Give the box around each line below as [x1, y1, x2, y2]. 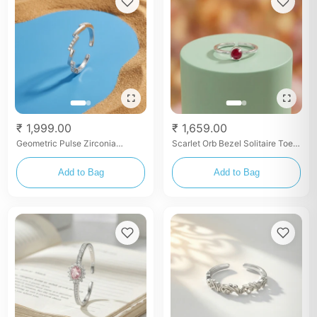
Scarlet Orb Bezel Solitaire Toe [172, 137, 278, 149]
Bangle [16, 148, 44, 159]
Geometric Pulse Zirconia [16, 137, 116, 149]
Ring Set [172, 148, 205, 159]
